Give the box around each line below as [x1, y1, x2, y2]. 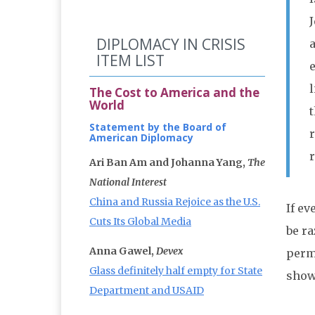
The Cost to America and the [89, 84, 259, 101]
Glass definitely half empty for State [89, 264, 262, 278]
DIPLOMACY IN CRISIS [96, 34, 245, 55]
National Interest [89, 176, 167, 189]
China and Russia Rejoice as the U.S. [89, 195, 260, 209]
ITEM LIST [96, 51, 165, 71]
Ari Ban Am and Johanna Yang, [89, 156, 247, 169]
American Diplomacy [89, 131, 193, 145]
